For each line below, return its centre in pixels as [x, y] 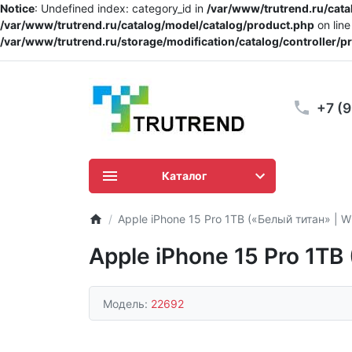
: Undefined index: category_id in [121, 8]
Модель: [127, 303]
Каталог [185, 176]
